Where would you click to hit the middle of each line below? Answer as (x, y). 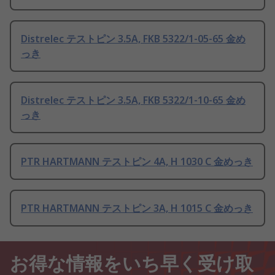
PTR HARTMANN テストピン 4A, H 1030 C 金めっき (137, 161)
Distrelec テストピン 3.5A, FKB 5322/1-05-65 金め (133, 39)
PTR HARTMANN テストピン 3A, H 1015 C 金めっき (137, 208)
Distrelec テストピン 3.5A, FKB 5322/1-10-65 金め (133, 100)
